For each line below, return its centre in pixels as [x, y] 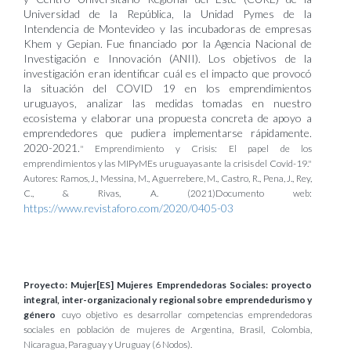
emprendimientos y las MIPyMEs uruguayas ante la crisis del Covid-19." [168, 163]
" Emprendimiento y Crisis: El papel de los [196, 148]
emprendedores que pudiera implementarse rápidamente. [168, 133]
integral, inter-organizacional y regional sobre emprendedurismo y [168, 300]
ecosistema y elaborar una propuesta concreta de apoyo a [168, 118]
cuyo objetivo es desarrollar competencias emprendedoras [186, 315]
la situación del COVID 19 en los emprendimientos [168, 88]
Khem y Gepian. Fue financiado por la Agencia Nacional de [168, 43]
